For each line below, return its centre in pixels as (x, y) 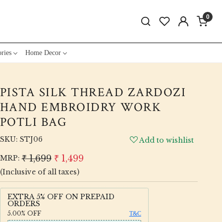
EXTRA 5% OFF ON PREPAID (61, 196)
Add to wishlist (167, 140)
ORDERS (24, 203)
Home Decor (43, 53)
